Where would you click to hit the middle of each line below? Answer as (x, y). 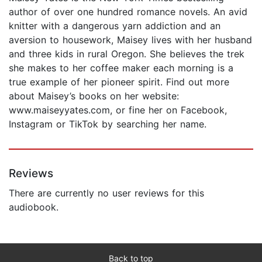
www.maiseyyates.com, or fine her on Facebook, (118, 110)
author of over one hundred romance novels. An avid (128, 11)
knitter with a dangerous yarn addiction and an (115, 25)
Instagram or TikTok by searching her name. (108, 124)
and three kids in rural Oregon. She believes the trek (127, 54)
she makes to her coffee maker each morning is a (121, 68)
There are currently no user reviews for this (106, 193)
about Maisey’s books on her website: (94, 96)
